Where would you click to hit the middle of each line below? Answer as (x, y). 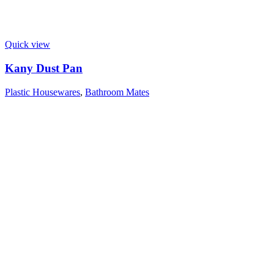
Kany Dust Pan (44, 68)
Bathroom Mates (117, 92)
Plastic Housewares (43, 92)
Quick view (28, 45)
